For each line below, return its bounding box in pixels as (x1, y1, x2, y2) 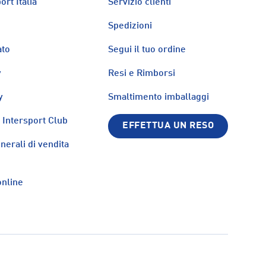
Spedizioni (108, 21, 153, 31)
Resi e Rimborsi (108, 69, 176, 79)
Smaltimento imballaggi (108, 93, 210, 103)
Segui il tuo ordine (108, 45, 186, 55)
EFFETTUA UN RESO (122, 121, 214, 131)
